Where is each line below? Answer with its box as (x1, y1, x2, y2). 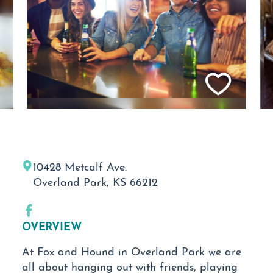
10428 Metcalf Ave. (33, 157, 127, 173)
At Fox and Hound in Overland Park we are (22, 242, 241, 258)
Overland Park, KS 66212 (33, 172, 158, 188)
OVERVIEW (22, 216, 82, 233)
